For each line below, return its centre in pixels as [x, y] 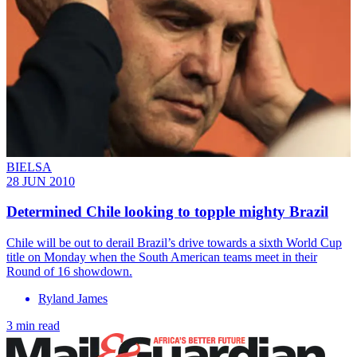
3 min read [33, 325]
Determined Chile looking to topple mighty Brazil [167, 212]
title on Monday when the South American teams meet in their [162, 257]
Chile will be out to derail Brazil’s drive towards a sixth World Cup [174, 242]
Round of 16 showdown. [69, 271]
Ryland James [73, 298]
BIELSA [29, 167]
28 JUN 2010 [41, 181]
